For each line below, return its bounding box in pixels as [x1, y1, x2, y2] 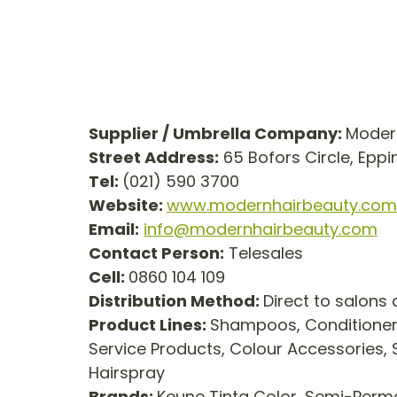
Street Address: [89, 145, 219, 168]
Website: [89, 193, 167, 216]
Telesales [224, 241, 303, 264]
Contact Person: [89, 241, 224, 264]
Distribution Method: [89, 289, 263, 312]
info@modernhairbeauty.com [144, 217, 378, 240]
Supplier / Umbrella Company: [89, 121, 346, 144]
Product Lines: [89, 313, 210, 336]
